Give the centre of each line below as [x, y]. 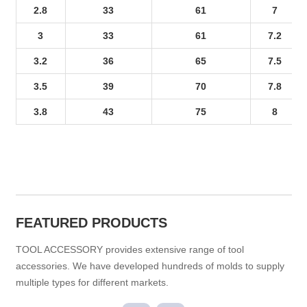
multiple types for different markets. [92, 282]
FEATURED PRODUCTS [91, 223]
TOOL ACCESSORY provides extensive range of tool [130, 249]
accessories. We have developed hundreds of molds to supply [150, 266]
